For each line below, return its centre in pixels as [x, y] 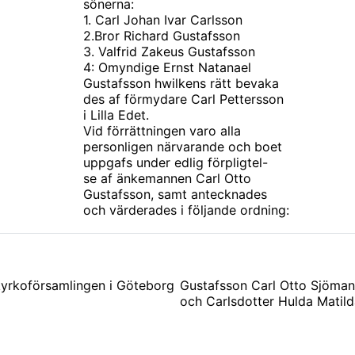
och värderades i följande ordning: [186, 210]
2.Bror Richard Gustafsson [162, 36]
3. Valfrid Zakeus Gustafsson [169, 52]
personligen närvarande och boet [183, 147]
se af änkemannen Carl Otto [167, 178]
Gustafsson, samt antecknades [175, 194]
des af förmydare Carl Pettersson [183, 99]
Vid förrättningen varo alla [162, 131]
